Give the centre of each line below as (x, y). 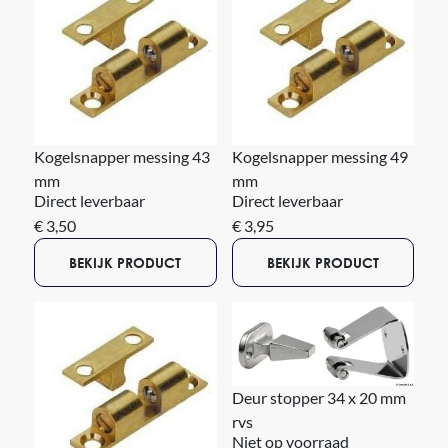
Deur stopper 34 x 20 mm (318, 398)
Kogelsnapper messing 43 (121, 156)
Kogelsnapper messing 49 (319, 156)
